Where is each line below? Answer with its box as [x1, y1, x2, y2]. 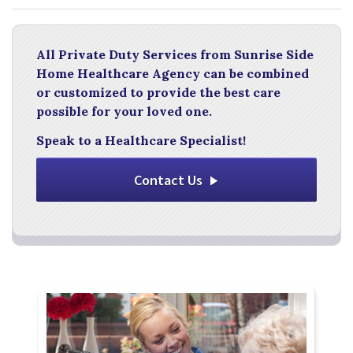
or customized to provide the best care [36, 84, 281, 100]
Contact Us [133, 170, 203, 189]
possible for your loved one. [36, 102, 212, 119]
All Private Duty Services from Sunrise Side [36, 46, 314, 62]
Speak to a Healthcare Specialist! [36, 132, 246, 148]
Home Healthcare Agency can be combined [36, 65, 309, 81]
